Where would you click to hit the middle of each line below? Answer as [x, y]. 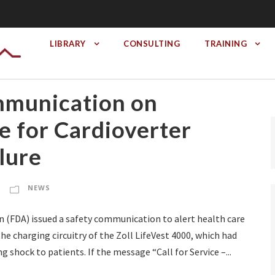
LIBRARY [68, 44]
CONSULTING [152, 44]
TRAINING [226, 44]
